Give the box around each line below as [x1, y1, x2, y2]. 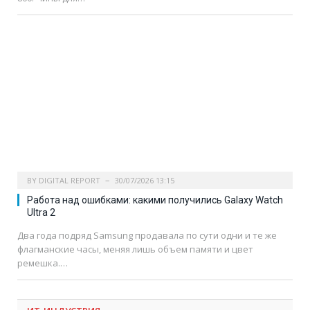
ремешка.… [17, 256, 68, 269]
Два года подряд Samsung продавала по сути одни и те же [17, 228, 277, 241]
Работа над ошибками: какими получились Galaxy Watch [27, 194, 283, 206]
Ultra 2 [27, 206, 55, 218]
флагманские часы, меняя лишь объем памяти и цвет [17, 242, 253, 255]
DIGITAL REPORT [39, 174, 100, 185]
